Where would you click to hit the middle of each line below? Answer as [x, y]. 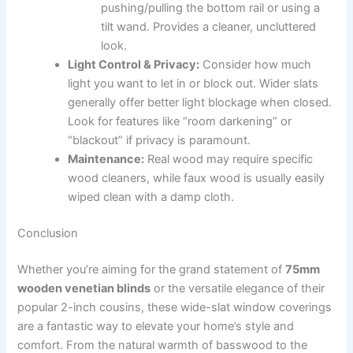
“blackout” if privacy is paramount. [160, 140]
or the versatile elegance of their [238, 288]
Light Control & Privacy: [134, 64]
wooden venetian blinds [84, 288]
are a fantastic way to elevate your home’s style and [156, 326]
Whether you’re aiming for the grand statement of [152, 269]
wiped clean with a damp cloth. [151, 197]
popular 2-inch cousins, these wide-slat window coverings [175, 307]
